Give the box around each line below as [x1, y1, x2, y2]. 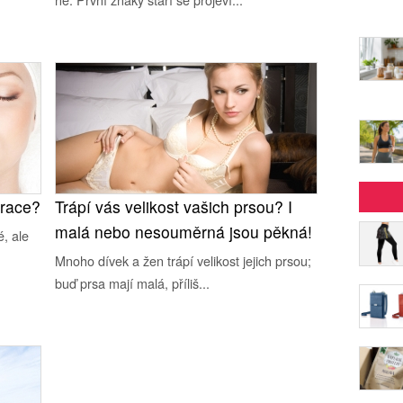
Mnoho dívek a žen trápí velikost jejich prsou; [55, 251, 312, 270]
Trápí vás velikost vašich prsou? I [55, 195, 293, 218]
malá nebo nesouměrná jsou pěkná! [55, 220, 313, 243]
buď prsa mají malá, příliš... [55, 273, 210, 292]
